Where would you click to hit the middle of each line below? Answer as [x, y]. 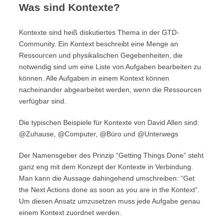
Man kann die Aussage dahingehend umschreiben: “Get [107, 178]
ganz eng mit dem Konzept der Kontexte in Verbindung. [106, 167]
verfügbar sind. [43, 101]
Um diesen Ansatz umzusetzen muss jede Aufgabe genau [110, 201]
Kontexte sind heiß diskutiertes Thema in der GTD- [99, 32]
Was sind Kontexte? [69, 7]
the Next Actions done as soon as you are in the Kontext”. [109, 190]
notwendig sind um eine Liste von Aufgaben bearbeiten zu [110, 67]
